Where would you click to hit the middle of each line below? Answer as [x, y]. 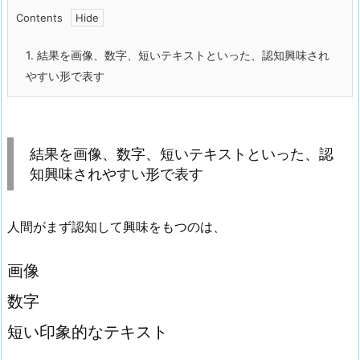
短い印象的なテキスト [88, 331]
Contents [39, 17]
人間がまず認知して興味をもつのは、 [117, 226]
